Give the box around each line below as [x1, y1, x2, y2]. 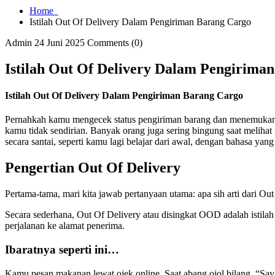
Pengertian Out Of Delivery [5, 160, 180, 176]
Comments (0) [87, 37, 142, 48]
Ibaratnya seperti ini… [5, 242, 119, 256]
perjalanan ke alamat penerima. [5, 220, 125, 231]
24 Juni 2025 [34, 37, 85, 48]
